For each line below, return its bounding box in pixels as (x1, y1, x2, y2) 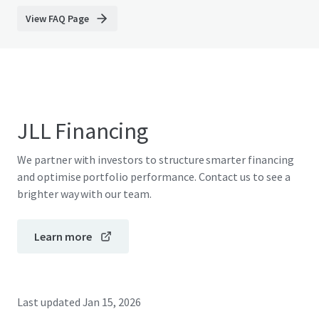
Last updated (17, 295, 80, 309)
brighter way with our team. (17, 187, 152, 201)
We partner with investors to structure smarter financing (17, 152, 294, 167)
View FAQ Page (26, 12, 89, 25)
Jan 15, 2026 (82, 295, 142, 309)
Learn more (34, 229, 92, 244)
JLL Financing (17, 117, 148, 145)
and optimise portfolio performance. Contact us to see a (17, 169, 291, 184)
